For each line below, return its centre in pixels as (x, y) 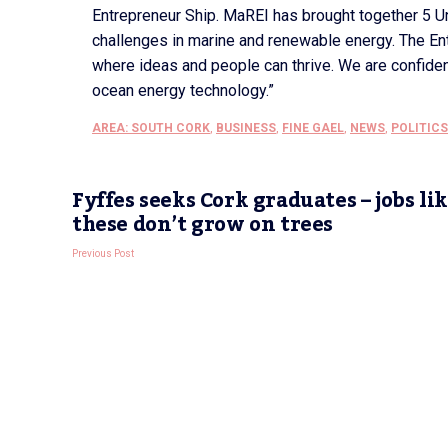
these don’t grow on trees (203, 225)
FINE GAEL (313, 128)
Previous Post (103, 253)
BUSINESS (246, 128)
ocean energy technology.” (183, 90)
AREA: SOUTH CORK (151, 128)
